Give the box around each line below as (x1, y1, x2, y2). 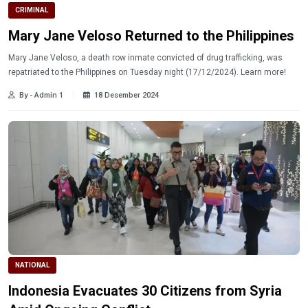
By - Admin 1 (19, 91, 63, 100)
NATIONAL (15, 261, 49, 269)
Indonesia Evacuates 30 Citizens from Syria (8, 282, 282, 299)
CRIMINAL (15, 6, 48, 14)
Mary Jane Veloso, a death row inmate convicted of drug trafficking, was (8, 53, 283, 63)
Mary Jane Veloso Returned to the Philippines (8, 27, 294, 45)
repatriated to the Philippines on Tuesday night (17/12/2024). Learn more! (241, 67, 286, 78)
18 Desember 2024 (94, 91, 159, 100)
